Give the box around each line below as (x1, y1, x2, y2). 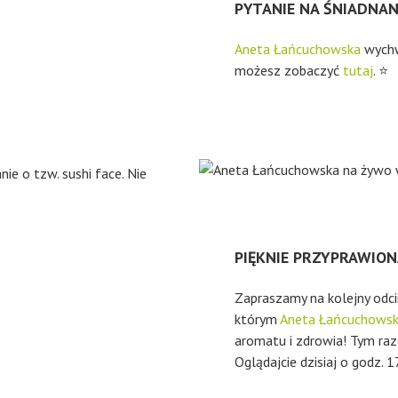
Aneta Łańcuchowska (235, 40, 361, 58)
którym (235, 310, 280, 328)
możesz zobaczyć (235, 61, 343, 79)
